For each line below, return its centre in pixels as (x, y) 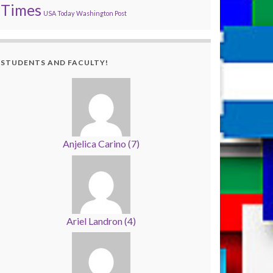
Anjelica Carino (95, 144)
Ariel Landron (95, 221)
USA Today (59, 13)
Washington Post (101, 13)
